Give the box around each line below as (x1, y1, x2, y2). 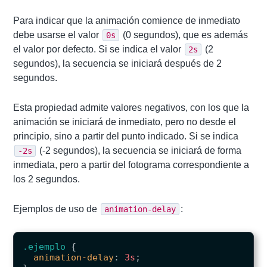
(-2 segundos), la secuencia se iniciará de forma (37, 145, 242, 156)
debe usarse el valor (13, 30, 102, 41)
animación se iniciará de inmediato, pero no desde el (13, 117, 237, 128)
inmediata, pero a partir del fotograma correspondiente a (13, 160, 250, 170)
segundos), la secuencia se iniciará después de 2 (13, 58, 222, 69)
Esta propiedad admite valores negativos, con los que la (13, 103, 250, 113)
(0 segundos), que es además (120, 30, 249, 41)
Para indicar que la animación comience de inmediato (13, 15, 241, 26)
